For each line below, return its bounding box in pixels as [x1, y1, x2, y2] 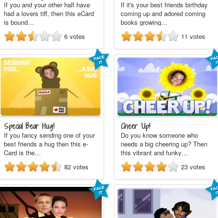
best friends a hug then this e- [4, 139, 88, 148]
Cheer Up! [121, 121, 150, 131]
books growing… [121, 18, 167, 27]
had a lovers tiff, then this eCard [4, 9, 94, 18]
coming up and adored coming [121, 9, 205, 18]
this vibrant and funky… [121, 148, 188, 157]
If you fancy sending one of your [4, 130, 95, 140]
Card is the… [4, 148, 41, 157]
